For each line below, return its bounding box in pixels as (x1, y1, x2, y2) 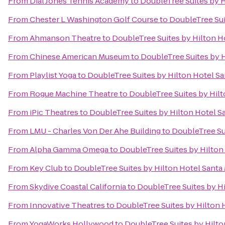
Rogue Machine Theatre (30, 88, 118, 99)
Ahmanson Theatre (30, 33, 101, 43)
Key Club (30, 163, 63, 173)
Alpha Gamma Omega (30, 144, 108, 155)
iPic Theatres (30, 107, 78, 118)
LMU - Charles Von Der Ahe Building (30, 126, 161, 136)
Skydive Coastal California (30, 181, 126, 192)
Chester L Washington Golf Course (30, 14, 158, 25)
